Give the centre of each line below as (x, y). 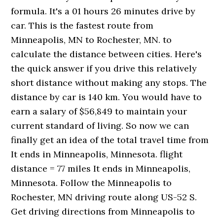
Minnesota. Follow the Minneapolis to (92, 183)
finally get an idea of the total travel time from (110, 140)
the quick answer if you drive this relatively (104, 68)
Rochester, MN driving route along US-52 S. (104, 197)
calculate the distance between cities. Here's (107, 54)
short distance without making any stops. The (109, 83)
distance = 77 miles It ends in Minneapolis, (101, 168)
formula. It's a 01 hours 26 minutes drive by (103, 11)
